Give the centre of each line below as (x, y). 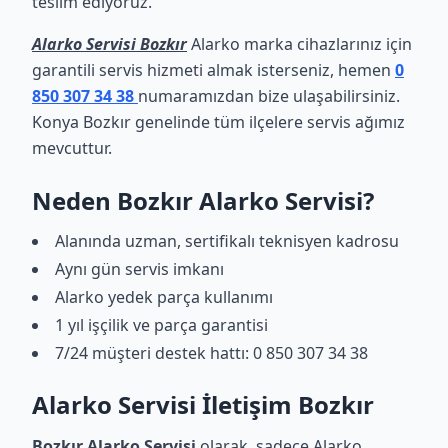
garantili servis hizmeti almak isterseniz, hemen (213, 70)
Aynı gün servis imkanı (139, 269)
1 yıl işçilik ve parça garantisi (161, 325)
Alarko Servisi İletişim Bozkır (203, 404)
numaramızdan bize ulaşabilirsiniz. (269, 96)
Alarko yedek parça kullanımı (164, 297)
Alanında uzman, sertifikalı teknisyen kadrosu (227, 241)
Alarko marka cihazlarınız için (299, 44)
